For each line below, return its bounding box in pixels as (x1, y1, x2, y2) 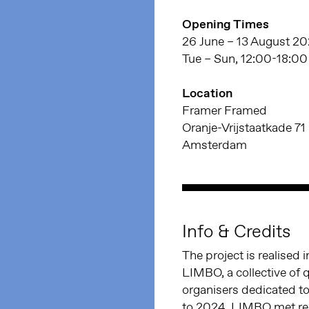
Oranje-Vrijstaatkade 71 (182, 119, 306, 137)
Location (182, 85, 232, 102)
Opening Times (182, 16, 269, 33)
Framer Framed (182, 102, 267, 119)
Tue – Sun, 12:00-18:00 (182, 50, 308, 68)
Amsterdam (182, 137, 247, 154)
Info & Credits (182, 219, 290, 243)
